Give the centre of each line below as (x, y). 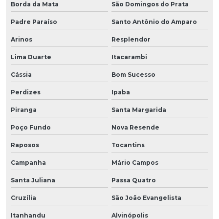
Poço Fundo (31, 127)
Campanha (28, 162)
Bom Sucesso (133, 74)
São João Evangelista (146, 197)
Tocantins (128, 145)
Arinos (22, 39)
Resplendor (131, 39)
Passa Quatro (133, 180)
